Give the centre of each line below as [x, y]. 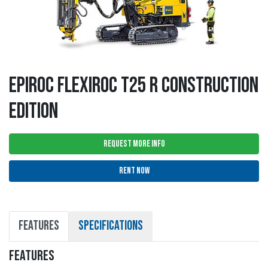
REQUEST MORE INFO [134, 144]
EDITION [33, 112]
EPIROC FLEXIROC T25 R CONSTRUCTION [134, 86]
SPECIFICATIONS [111, 226]
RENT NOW [134, 170]
